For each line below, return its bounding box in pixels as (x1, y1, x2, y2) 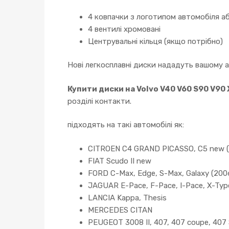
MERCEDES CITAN (88, 205, 152, 215)
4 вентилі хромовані (88, 24, 161, 34)
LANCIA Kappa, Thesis (88, 193, 167, 202)
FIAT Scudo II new (88, 156, 151, 166)
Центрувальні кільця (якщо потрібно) (88, 36, 223, 46)
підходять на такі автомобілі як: (67, 120, 184, 129)
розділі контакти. (67, 96, 131, 106)
